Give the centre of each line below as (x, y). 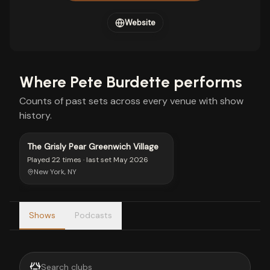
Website (140, 23)
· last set (96, 160)
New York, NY (55, 172)
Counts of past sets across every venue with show (131, 101)
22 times (67, 160)
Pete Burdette (120, 82)
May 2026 (131, 160)
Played (39, 160)
